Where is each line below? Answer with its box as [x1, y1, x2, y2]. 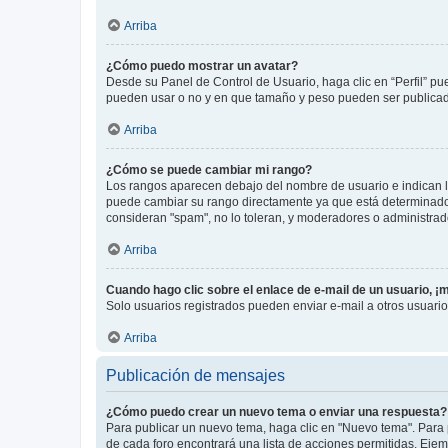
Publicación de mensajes [106, 366, 285, 384]
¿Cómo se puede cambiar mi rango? [106, 162, 312, 177]
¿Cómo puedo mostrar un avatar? [106, 58, 298, 73]
